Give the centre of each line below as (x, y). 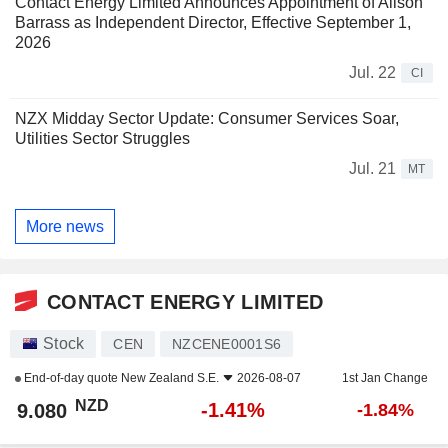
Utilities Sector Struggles (102, 139)
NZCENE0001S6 (226, 344)
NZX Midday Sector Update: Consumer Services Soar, (207, 119)
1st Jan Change (385, 378)
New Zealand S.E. (170, 378)
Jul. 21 (372, 169)
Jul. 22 (372, 73)
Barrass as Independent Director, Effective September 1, (213, 23)
